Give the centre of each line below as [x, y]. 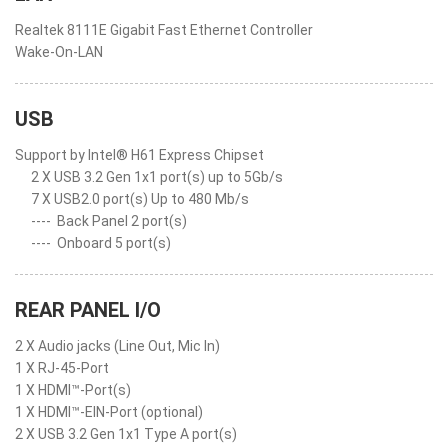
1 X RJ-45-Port [62, 368]
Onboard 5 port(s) [114, 243]
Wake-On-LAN [59, 52]
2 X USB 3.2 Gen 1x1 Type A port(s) [126, 434]
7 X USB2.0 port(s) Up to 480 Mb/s [140, 199]
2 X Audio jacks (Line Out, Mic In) [117, 346]
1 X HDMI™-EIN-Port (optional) [109, 412]
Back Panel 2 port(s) [122, 221]
